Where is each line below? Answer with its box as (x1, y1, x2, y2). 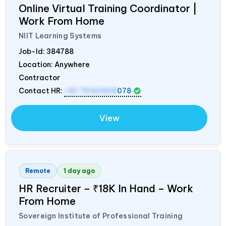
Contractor (19, 73, 60, 82)
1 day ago (64, 166, 95, 175)
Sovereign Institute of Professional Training (19, 211, 183, 220)
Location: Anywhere (19, 60, 90, 69)
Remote (25, 166, 50, 175)
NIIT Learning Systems (19, 31, 102, 40)
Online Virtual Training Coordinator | (19, 2, 197, 15)
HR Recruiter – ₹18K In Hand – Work (19, 182, 193, 195)
